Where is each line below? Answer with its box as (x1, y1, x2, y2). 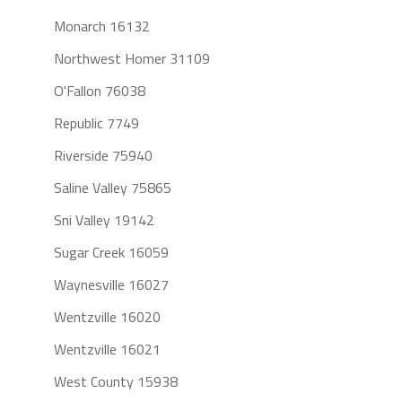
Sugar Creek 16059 (53, 241, 169, 264)
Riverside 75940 (53, 144, 153, 167)
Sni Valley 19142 (53, 209, 154, 232)
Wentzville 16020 (53, 306, 161, 328)
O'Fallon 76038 (53, 80, 145, 102)
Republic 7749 (53, 112, 139, 135)
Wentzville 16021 (53, 338, 161, 361)
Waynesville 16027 (53, 274, 169, 296)
